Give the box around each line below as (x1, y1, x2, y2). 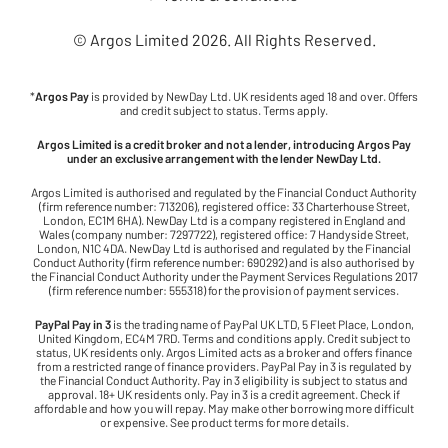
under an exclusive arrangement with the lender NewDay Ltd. (67, 151, 381, 166)
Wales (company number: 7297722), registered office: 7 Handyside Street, (39, 227, 409, 242)
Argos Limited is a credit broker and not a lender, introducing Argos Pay (37, 137, 411, 152)
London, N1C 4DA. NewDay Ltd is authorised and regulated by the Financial (37, 241, 411, 256)
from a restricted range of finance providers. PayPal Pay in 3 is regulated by (36, 359, 412, 374)
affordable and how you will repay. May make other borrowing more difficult (34, 401, 414, 416)
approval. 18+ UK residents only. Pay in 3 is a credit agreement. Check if (48, 387, 400, 402)
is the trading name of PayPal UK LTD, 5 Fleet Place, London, (112, 317, 414, 332)
